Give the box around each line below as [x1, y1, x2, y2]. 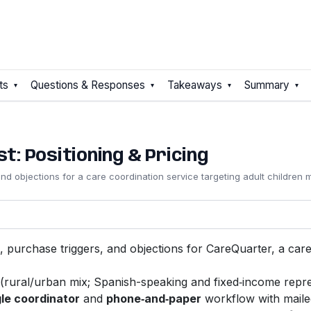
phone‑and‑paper [106, 292, 202, 306]
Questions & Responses [30, 78, 145, 92]
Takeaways [167, 78, 222, 92]
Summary [244, 78, 290, 92]
